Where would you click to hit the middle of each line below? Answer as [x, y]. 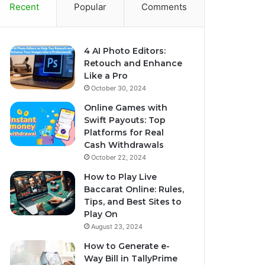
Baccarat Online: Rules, [134, 189]
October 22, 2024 [119, 157]
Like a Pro [106, 75]
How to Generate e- [127, 246]
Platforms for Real [124, 132]
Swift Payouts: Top [125, 120]
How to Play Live [121, 177]
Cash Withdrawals [124, 145]
